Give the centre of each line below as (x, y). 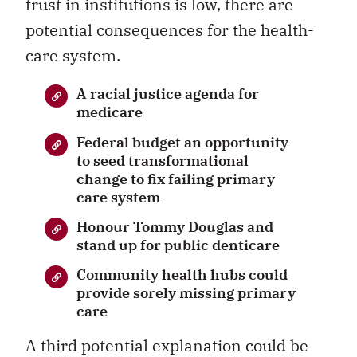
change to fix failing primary (176, 178)
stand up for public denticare (178, 245)
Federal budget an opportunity (182, 142)
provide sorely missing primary (186, 293)
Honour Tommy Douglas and (175, 226)
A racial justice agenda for (168, 94)
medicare (110, 112)
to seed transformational (163, 160)
